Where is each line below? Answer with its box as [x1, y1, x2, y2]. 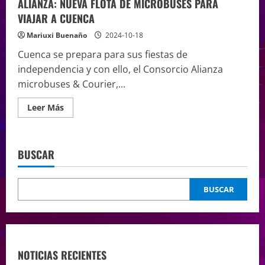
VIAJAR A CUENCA [18, 11, 95, 27]
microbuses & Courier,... [18, 77, 125, 91]
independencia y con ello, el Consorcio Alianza [18, 63, 223, 76]
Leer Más [27, 102, 64, 114]
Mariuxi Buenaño [27, 30, 87, 41]
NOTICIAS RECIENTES [18, 247, 106, 263]
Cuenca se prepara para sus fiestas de [18, 48, 188, 62]
